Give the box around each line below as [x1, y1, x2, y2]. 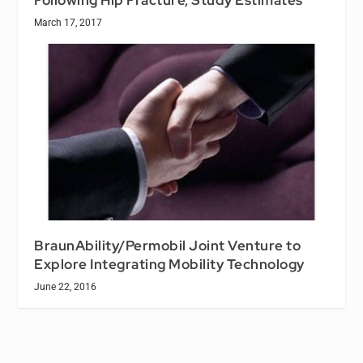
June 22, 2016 [34, 280, 97, 293]
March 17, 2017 [34, 16, 103, 28]
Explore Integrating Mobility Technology [34, 254, 305, 273]
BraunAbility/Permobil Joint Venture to [34, 236, 301, 254]
